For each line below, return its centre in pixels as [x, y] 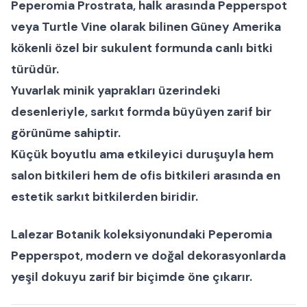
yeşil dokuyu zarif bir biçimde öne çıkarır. [132, 277]
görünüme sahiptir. [66, 133]
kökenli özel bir [56, 48]
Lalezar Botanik [56, 234]
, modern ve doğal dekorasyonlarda [183, 255]
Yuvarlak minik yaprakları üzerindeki [116, 90]
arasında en [245, 175]
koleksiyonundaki [155, 234]
